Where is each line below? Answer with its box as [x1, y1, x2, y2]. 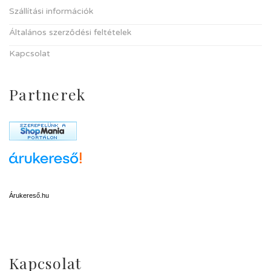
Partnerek [9, 84, 86, 104]
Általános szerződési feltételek [9, 27, 131, 38]
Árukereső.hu [9, 192, 49, 199]
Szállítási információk [9, 6, 93, 16]
